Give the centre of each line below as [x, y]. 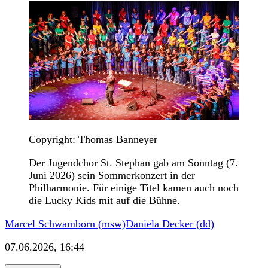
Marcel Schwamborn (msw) [65, 223]
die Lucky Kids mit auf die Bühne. [104, 200]
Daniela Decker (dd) [170, 223]
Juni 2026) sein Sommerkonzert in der [112, 175]
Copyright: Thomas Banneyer [93, 139]
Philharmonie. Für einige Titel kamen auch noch [134, 188]
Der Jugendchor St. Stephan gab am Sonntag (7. [133, 162]
